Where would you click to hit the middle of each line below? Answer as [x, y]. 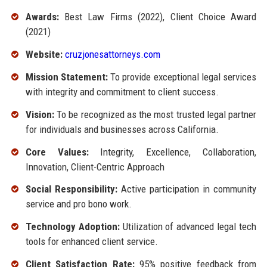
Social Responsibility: [71, 189]
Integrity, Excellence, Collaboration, [173, 152]
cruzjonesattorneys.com [112, 55]
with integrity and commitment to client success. [122, 91]
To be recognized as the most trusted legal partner [155, 114]
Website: [44, 55]
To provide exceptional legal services [182, 77]
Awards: [42, 17]
